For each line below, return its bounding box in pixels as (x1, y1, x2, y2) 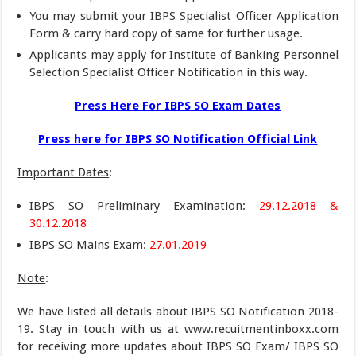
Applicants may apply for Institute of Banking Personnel (29, 47, 339, 62)
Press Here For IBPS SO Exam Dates (75, 98, 281, 113)
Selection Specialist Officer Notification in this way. (29, 64, 308, 79)
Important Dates (17, 164, 110, 180)
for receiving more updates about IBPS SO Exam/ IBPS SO (17, 339, 339, 354)
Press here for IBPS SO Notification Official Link (38, 131, 318, 146)
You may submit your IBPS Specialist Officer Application (29, 8, 339, 23)
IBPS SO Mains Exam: (29, 237, 150, 252)
